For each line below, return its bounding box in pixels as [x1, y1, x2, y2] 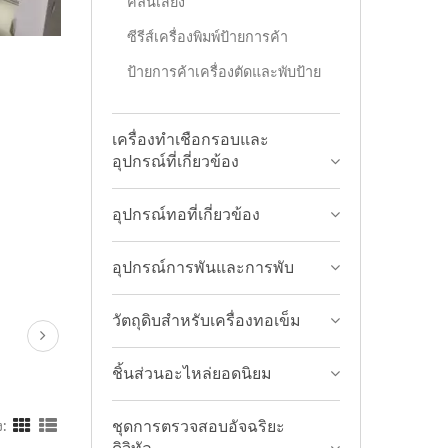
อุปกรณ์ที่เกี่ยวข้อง [112, 154, 239, 170]
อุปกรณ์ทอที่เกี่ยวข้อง [112, 207, 260, 223]
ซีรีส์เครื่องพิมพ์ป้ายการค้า [127, 30, 288, 45]
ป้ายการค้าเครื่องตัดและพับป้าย [127, 65, 321, 80]
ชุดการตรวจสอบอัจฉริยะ [112, 419, 285, 435]
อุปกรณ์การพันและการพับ [112, 260, 294, 276]
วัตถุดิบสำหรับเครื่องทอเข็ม [112, 313, 301, 329]
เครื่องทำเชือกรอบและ [112, 132, 269, 148]
